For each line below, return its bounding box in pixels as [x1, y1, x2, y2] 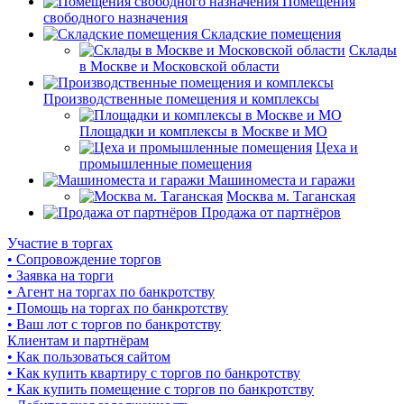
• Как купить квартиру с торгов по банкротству [7, 365, 300, 381]
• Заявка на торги [7, 268, 114, 284]
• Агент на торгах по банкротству [7, 284, 215, 300]
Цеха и [316, 140, 358, 156]
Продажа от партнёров [201, 205, 341, 221]
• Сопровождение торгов [7, 252, 161, 268]
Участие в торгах [7, 235, 113, 252]
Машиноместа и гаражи [208, 172, 355, 188]
